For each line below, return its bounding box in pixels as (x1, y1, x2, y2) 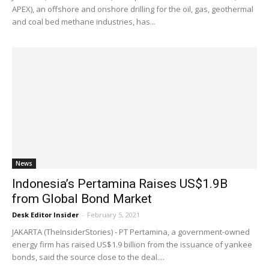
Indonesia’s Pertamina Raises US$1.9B (12, 176, 228, 191)
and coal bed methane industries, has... (12, 16, 156, 28)
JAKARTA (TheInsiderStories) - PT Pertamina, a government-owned (12, 226, 250, 237)
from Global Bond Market (12, 191, 152, 206)
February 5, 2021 (87, 210, 140, 219)
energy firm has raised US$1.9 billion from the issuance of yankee (12, 238, 252, 250)
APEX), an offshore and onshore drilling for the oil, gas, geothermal (12, 4, 253, 15)
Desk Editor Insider (12, 210, 79, 219)
